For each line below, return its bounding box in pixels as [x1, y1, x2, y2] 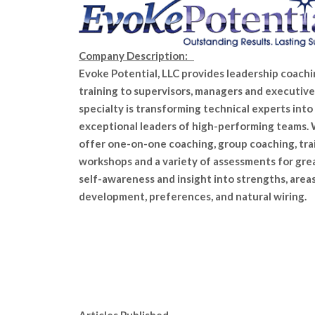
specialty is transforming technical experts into [79, 102, 313, 115]
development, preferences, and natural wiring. [79, 190, 307, 202]
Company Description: [79, 49, 194, 62]
